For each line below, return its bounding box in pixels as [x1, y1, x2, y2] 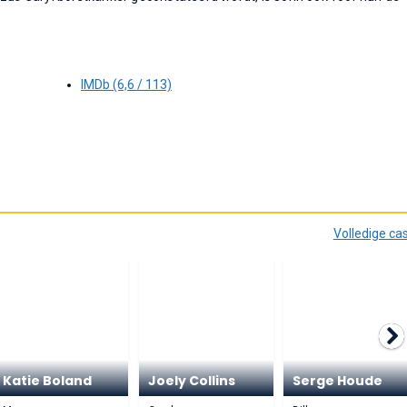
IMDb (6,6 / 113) [80, 77, 172, 92]
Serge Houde [293, 372, 383, 390]
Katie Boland [3, 372, 93, 390]
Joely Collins [147, 372, 235, 390]
